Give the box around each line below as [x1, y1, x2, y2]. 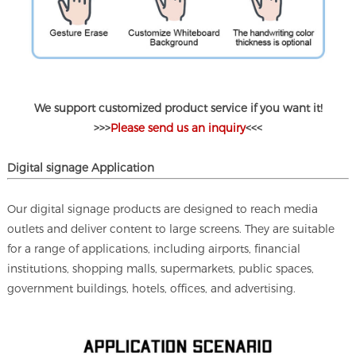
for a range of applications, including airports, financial [7, 242, 301, 255]
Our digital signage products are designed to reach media [7, 202, 319, 215]
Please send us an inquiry [110, 121, 246, 134]
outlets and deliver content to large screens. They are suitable [7, 222, 335, 235]
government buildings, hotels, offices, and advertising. [7, 281, 296, 295]
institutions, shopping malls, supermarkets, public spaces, [7, 261, 315, 275]
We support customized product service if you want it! [33, 101, 323, 114]
